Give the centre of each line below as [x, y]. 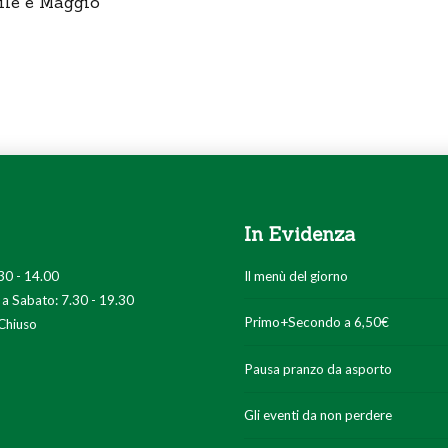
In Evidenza [299, 233]
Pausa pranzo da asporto [318, 368]
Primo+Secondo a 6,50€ [316, 322]
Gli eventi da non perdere [318, 415]
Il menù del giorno [296, 275]
